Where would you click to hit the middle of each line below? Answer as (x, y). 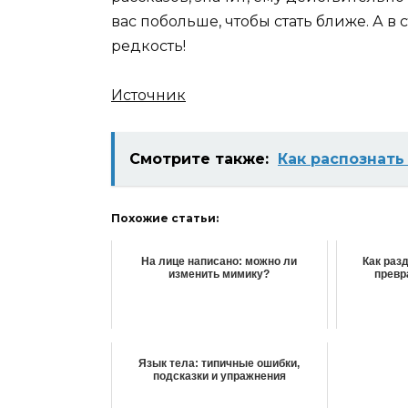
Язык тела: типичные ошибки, (219, 364)
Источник (148, 96)
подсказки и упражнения (219, 377)
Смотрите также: (199, 159)
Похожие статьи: (165, 219)
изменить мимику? (219, 275)
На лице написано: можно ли (219, 262)
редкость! (148, 46)
